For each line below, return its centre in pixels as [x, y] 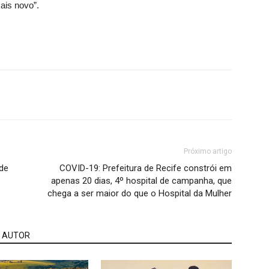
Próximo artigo [208, 151]
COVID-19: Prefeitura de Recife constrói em [146, 168]
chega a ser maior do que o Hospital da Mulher [140, 193]
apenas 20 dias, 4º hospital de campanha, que [141, 181]
